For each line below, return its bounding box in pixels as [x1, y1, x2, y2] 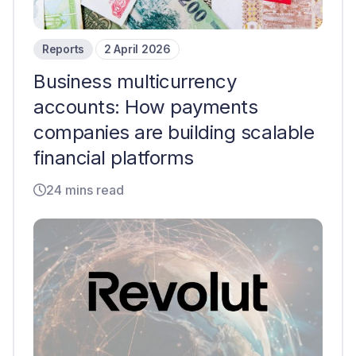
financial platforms [33, 146, 194, 169]
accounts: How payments [33, 95, 258, 118]
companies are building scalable [33, 121, 315, 144]
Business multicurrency [33, 70, 237, 93]
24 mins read [46, 182, 124, 198]
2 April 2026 [104, 42, 171, 56]
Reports [42, 42, 85, 56]
